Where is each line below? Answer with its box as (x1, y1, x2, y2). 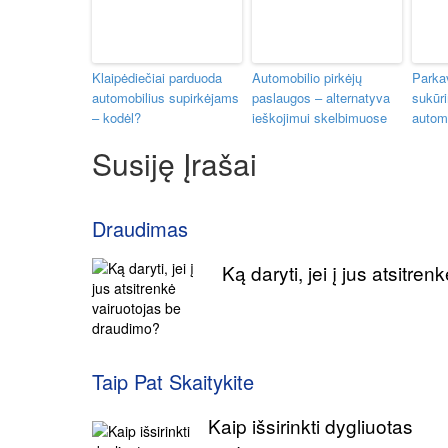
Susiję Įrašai (92, 142, 257, 185)
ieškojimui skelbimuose (252, 108, 387, 127)
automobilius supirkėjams (92, 88, 239, 107)
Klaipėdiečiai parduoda (92, 68, 222, 87)
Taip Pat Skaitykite (92, 367, 254, 396)
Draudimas (92, 214, 188, 243)
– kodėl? (92, 108, 141, 127)
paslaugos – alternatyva (252, 88, 390, 107)
